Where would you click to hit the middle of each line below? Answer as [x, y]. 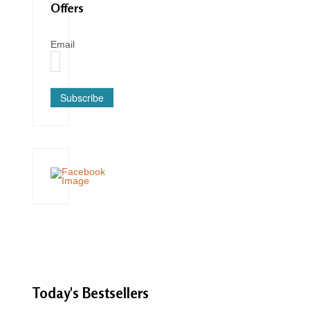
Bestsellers [116, 293]
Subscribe [82, 98]
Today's [57, 293]
